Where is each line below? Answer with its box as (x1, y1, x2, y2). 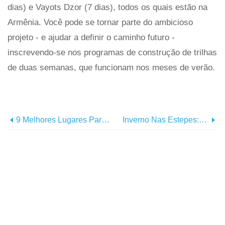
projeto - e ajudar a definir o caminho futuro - (8, 32, 175, 42)
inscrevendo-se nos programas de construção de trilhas (8, 47, 217, 57)
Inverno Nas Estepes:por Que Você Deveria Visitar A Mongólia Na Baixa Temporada (123, 115, 199, 124)
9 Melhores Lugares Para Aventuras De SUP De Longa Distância (101, 115, 109, 124)
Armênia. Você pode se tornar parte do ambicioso (8, 17, 193, 27)
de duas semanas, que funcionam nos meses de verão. (8, 62, 215, 72)
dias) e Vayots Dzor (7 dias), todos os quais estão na (8, 2, 207, 12)
